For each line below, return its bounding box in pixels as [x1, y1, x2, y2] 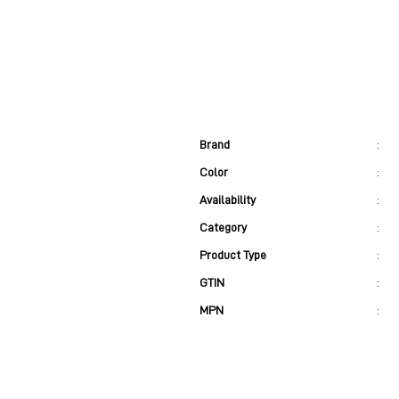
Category [199, 221, 247, 234]
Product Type [199, 248, 266, 262]
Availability [199, 193, 256, 207]
